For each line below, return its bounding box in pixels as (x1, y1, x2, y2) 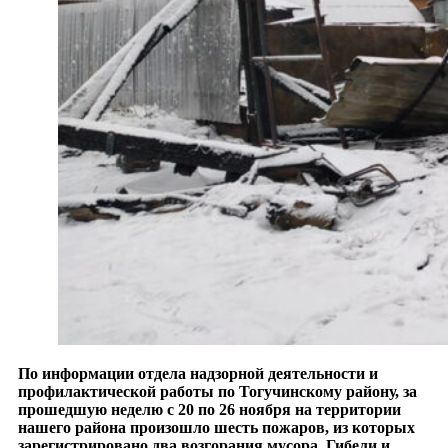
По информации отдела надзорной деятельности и (18, 364, 378, 382)
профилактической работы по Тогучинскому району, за (18, 382, 417, 400)
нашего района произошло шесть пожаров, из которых (18, 418, 415, 436)
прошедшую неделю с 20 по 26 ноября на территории (18, 400, 401, 418)
